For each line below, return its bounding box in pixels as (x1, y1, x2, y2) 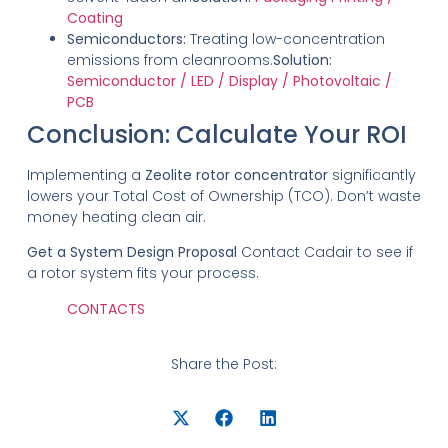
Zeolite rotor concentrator (144, 164, 328, 185)
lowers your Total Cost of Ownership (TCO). (26, 185, 333, 206)
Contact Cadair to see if (236, 242, 413, 263)
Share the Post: (171, 354, 277, 375)
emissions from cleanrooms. (66, 49, 273, 70)
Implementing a (26, 164, 145, 185)
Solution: (272, 49, 332, 70)
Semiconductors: (66, 28, 186, 49)
